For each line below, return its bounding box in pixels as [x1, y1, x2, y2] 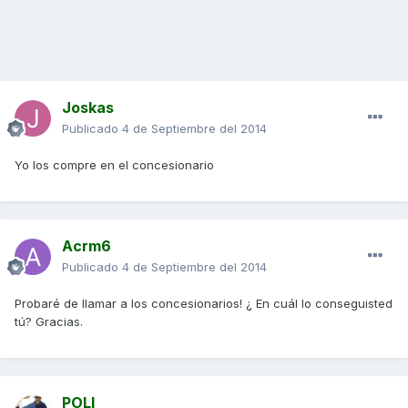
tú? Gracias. [15, 314, 83, 330]
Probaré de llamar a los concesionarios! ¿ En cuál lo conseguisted [15, 296, 393, 311]
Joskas [62, 98, 114, 117]
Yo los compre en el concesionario [15, 158, 214, 173]
